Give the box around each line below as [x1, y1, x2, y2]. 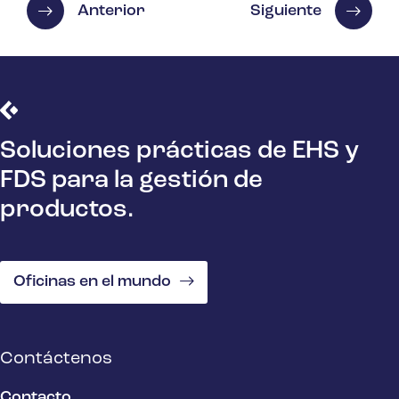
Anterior [77, 2, 145, 20]
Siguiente [250, 2, 322, 20]
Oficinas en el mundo [13, 273, 171, 290]
